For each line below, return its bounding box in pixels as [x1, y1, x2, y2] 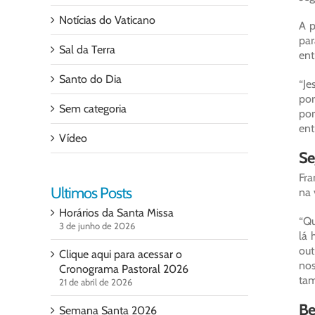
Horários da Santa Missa [59, 206, 174, 219]
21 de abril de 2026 [59, 276, 132, 288]
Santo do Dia [59, 72, 122, 86]
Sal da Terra [59, 43, 115, 56]
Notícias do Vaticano [59, 13, 155, 27]
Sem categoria [59, 102, 127, 115]
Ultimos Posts [51, 184, 131, 202]
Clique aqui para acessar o [59, 247, 182, 261]
